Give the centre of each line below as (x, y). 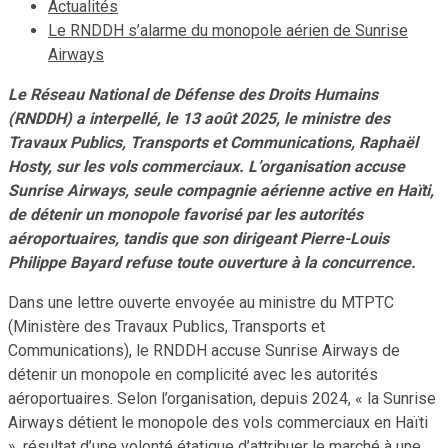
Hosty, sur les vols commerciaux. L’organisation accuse (206, 166)
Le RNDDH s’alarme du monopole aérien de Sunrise (228, 30)
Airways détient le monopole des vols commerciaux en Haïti (218, 422)
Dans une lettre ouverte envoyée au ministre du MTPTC (201, 302)
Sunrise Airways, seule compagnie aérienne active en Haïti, (221, 190)
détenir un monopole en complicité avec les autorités (193, 374)
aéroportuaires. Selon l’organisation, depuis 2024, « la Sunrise (222, 398)
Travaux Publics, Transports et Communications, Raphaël (213, 142)
